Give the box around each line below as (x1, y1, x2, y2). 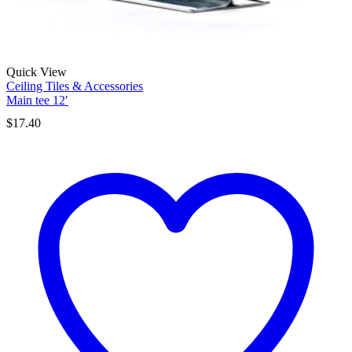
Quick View (6, 65, 67, 79)
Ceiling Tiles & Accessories (6, 79, 143, 93)
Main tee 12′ (6, 93, 68, 108)
